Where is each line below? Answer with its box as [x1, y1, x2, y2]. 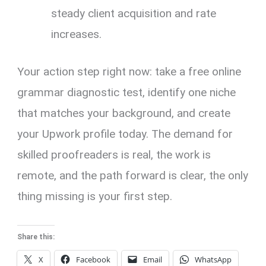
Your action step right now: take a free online [17, 65, 242, 79]
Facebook [76, 254, 111, 265]
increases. [51, 27, 102, 41]
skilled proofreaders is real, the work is [17, 148, 211, 162]
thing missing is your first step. [17, 189, 173, 204]
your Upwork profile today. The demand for [17, 127, 233, 141]
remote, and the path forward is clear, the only [17, 169, 249, 183]
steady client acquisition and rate [51, 6, 217, 20]
